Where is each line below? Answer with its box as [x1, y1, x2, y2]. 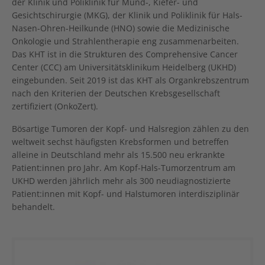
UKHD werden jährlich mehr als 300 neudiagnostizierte [12, 175, 231, 187]
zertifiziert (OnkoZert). [12, 101, 98, 112]
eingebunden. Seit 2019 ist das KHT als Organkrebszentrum [12, 75, 249, 86]
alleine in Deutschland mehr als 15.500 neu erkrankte [12, 149, 225, 161]
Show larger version [11, 237, 90, 249]
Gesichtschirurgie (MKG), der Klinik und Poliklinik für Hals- [12, 9, 243, 21]
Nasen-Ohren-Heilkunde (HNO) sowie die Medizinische [12, 22, 230, 34]
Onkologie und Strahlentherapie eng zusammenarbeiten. [12, 35, 239, 47]
